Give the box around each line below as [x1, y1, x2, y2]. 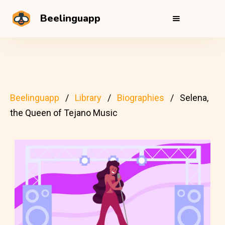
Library [75, 92, 101, 103]
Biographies [117, 92, 164, 103]
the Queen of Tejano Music [10, 107, 118, 118]
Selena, [180, 92, 208, 103]
